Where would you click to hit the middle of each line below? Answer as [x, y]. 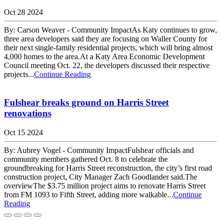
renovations [28, 113]
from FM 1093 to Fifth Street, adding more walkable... [89, 194]
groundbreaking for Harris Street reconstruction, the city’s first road [108, 168]
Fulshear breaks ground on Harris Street [86, 102]
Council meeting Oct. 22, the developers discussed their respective [107, 66]
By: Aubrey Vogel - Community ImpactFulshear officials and [99, 150]
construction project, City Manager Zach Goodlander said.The [101, 177]
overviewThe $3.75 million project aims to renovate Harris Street [105, 185]
